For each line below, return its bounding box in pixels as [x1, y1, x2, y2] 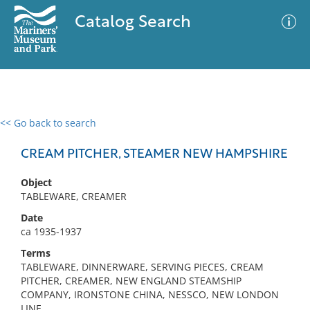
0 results [10, 125, 51, 138]
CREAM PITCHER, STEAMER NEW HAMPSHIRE [21, 148, 288, 161]
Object [21, 176, 52, 189]
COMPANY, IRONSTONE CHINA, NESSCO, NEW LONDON [21, 288, 279, 301]
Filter [267, 131, 291, 141]
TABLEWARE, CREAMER [21, 190, 127, 203]
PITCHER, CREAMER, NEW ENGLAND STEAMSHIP [21, 274, 241, 287]
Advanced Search [165, 128, 245, 142]
